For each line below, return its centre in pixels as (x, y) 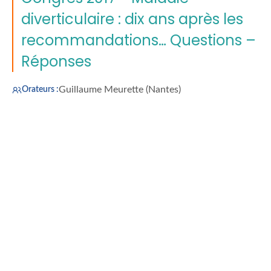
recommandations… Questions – (139, 41)
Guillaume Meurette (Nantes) (120, 90)
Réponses (56, 62)
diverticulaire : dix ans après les (132, 19)
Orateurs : (40, 90)
